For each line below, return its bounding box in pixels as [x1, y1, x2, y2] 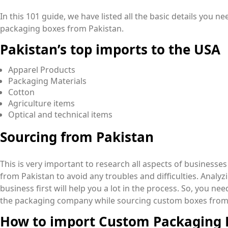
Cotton [8, 87, 35, 98]
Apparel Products [8, 64, 75, 76]
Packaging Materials [8, 75, 87, 87]
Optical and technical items [8, 109, 112, 121]
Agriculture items [8, 98, 75, 109]
